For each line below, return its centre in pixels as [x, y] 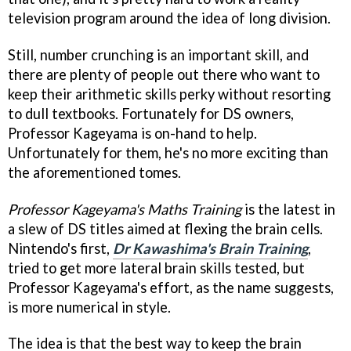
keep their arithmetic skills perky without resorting [169, 94]
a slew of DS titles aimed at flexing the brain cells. [165, 228]
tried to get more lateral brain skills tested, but [156, 268]
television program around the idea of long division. [169, 18]
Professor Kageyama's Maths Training [125, 209]
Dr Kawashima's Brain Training [210, 248]
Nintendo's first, [60, 248]
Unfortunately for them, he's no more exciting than [168, 152]
